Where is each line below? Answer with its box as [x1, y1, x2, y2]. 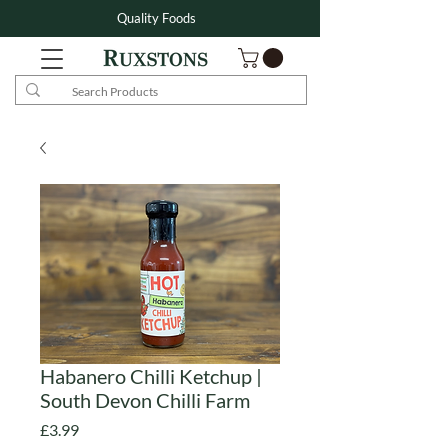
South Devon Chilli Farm [40, 388, 250, 413]
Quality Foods [117, 10, 196, 26]
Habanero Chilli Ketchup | [40, 364, 262, 389]
